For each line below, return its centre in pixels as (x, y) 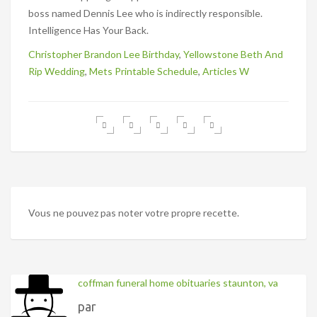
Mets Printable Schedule (144, 71)
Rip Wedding (57, 71)
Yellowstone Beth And (233, 54)
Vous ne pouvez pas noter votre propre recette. (134, 213)
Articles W (226, 71)
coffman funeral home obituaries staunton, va (178, 283)
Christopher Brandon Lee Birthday (104, 54)
